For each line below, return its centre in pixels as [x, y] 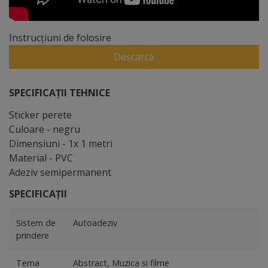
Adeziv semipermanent [60, 172]
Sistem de [36, 223]
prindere [33, 235]
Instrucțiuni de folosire [60, 37]
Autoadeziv [95, 223]
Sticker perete [40, 115]
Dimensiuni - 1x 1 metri [61, 143]
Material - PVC [41, 158]
